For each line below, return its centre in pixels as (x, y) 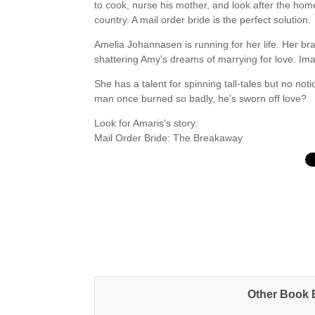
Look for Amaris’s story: (147, 123)
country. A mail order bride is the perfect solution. (203, 20)
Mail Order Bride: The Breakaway (169, 138)
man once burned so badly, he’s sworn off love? (201, 98)
